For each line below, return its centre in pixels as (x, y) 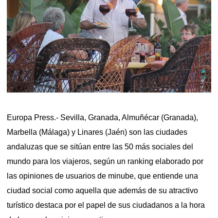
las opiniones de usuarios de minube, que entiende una (102, 176)
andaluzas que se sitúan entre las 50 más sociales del (100, 146)
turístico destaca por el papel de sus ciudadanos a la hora (106, 205)
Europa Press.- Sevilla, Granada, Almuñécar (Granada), (102, 117)
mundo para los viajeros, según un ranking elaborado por (105, 161)
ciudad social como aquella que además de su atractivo (102, 190)
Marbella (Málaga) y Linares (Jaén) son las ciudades (97, 132)
